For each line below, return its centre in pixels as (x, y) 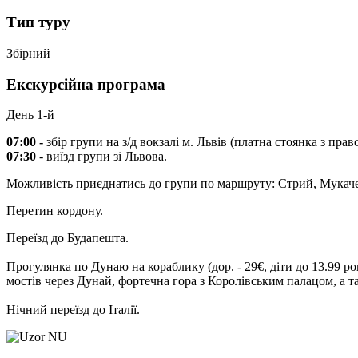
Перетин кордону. (55, 211)
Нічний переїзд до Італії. (75, 310)
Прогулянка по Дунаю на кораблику (105, 267)
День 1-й (30, 115)
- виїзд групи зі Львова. (101, 157)
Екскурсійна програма (86, 84)
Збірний (28, 53)
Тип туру (38, 22)
